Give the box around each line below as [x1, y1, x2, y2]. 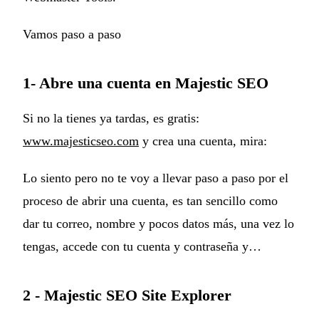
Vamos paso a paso [23, 26, 121, 41]
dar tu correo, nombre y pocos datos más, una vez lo [23, 216, 294, 231]
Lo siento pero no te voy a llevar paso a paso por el [23, 170, 288, 185]
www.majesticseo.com [23, 133, 139, 148]
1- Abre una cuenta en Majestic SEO [23, 73, 268, 92]
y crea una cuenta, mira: [139, 133, 267, 148]
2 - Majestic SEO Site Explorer [23, 286, 231, 304]
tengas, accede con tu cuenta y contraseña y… [23, 239, 261, 253]
